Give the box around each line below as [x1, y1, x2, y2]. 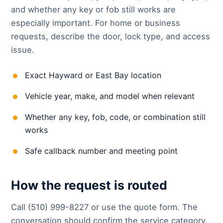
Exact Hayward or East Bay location [25, 70, 161, 81]
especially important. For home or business [11, 17, 180, 28]
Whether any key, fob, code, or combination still [25, 112, 206, 122]
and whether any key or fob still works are [11, 4, 176, 14]
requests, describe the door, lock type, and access [11, 31, 210, 41]
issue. [11, 44, 34, 55]
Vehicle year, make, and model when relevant [25, 91, 195, 102]
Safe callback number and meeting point [25, 146, 178, 156]
